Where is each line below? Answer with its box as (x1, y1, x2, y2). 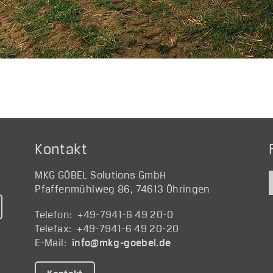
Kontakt (35, 140, 87, 158)
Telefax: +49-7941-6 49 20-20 (35, 222, 179, 235)
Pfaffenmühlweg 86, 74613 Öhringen (35, 183, 210, 196)
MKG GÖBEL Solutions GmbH (35, 169, 166, 182)
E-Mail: (35, 236, 72, 249)
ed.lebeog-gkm (99, 236, 171, 249)
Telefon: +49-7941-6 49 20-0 (35, 208, 173, 221)
